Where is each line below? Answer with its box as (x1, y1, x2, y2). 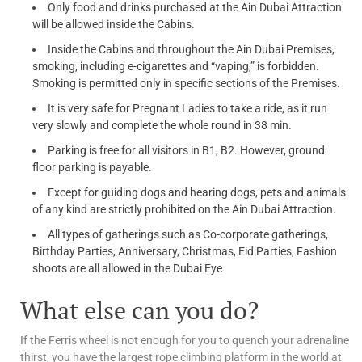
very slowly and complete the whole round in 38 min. (32, 118, 292, 132)
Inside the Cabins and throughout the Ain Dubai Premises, (48, 42, 335, 56)
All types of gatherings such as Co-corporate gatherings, (48, 227, 328, 241)
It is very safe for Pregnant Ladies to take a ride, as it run (48, 101, 327, 115)
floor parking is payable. (32, 160, 152, 174)
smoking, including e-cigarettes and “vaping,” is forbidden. (32, 59, 319, 73)
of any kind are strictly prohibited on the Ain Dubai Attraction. (32, 202, 336, 216)
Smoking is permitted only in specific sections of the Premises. (32, 76, 340, 90)
